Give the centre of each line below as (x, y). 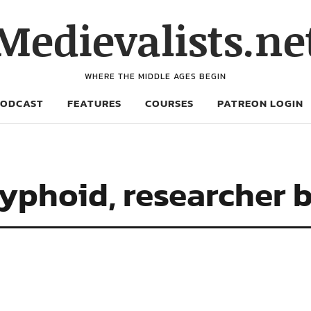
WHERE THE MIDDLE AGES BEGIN (155, 76)
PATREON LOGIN (260, 103)
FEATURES (94, 103)
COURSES (169, 103)
